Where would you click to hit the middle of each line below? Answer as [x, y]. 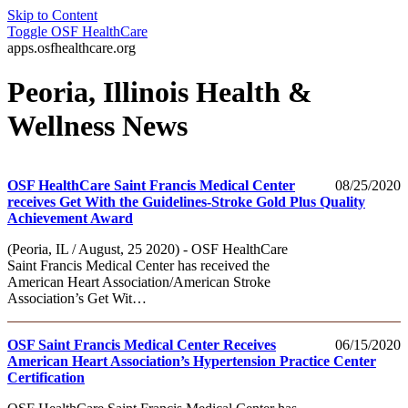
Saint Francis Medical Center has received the [138, 265]
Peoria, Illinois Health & [160, 92]
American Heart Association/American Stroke [139, 281]
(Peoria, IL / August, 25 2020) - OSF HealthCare [148, 249]
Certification [46, 377]
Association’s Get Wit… [77, 298]
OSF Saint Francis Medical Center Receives [142, 344]
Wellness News [97, 126]
